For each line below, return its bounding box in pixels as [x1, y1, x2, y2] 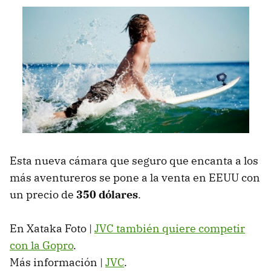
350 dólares [76, 188, 138, 202]
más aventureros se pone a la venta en [10, 171, 209, 185]
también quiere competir [114, 221, 245, 236]
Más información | [10, 255, 105, 270]
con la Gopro [10, 238, 73, 253]
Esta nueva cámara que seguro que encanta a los [10, 154, 258, 168]
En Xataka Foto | [10, 221, 94, 236]
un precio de [10, 188, 76, 202]
